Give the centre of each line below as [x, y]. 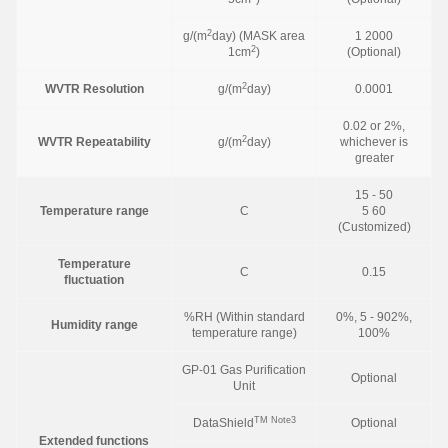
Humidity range [94, 325]
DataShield [223, 423]
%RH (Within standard [244, 317]
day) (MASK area [258, 36]
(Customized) [374, 227]
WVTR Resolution [94, 89]
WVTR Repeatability [94, 142]
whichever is [374, 142]
